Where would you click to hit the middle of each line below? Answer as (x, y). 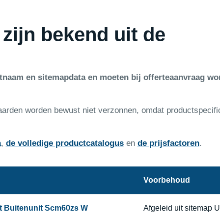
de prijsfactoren (168, 143)
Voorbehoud (166, 180)
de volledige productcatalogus (65, 143)
